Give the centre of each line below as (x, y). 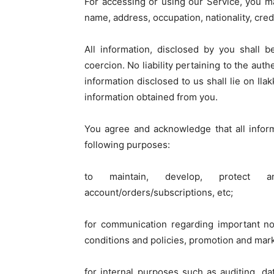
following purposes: (127, 145)
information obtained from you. (151, 97)
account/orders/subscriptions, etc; (159, 192)
